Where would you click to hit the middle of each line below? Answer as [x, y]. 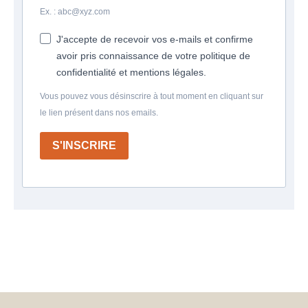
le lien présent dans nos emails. [99, 112]
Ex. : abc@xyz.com [75, 11]
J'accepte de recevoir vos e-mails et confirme [155, 39]
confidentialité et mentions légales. [131, 72]
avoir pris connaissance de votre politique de [153, 55]
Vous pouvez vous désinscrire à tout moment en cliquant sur [152, 96]
